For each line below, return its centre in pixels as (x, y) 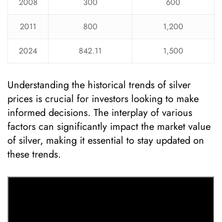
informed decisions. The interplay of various (100, 113)
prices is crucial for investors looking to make (103, 99)
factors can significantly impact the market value (109, 127)
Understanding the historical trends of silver (99, 85)
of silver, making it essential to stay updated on (106, 140)
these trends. (34, 154)
